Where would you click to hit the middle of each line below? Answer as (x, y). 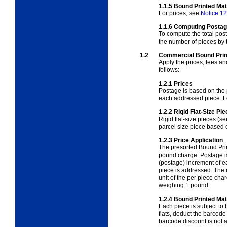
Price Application (198, 140)
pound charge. (179, 155)
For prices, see (180, 13)
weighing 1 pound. (184, 185)
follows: (169, 70)
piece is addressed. (186, 170)
